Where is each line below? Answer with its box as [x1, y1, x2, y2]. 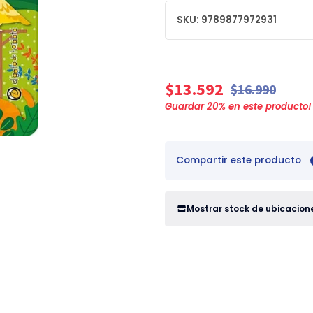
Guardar [165, 99, 207, 113]
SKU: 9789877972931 [177, 13, 277, 27]
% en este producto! [219, 99, 312, 113]
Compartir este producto [176, 154, 301, 168]
